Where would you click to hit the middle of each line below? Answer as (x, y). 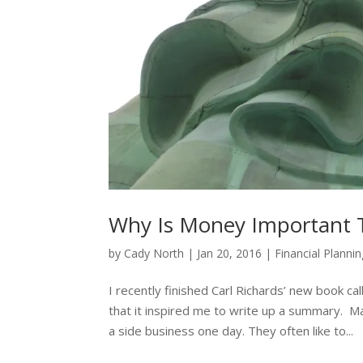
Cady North (154, 253)
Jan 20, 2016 (230, 253)
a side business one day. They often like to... (231, 330)
